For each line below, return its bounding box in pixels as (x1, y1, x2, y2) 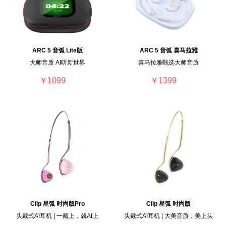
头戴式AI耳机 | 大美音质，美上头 (124, 212, 213, 219)
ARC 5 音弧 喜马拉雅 (139, 47, 198, 54)
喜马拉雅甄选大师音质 (138, 59, 199, 67)
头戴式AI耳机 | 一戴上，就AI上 (16, 212, 99, 219)
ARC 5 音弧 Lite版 (32, 47, 83, 54)
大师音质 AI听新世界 (29, 59, 85, 67)
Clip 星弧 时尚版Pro (30, 200, 85, 207)
